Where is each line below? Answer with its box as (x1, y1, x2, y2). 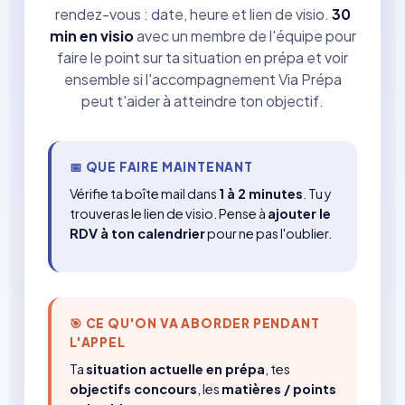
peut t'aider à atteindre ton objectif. (81, 91, 324, 110)
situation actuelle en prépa (86, 361, 265, 378)
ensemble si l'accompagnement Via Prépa (63, 70, 342, 89)
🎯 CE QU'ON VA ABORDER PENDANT (70, 316, 320, 332)
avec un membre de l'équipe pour (133, 26, 356, 45)
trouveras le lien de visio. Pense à (70, 205, 268, 221)
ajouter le (268, 205, 331, 221)
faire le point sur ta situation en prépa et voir (57, 48, 348, 67)
